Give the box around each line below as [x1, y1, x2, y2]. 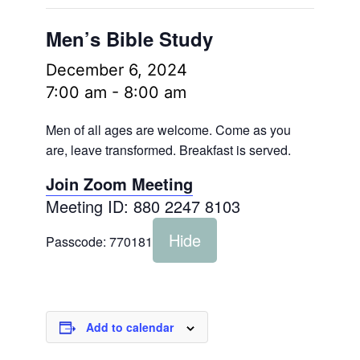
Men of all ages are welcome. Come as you [45, 121, 291, 139]
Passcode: [45, 232, 109, 251]
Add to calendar [85, 319, 174, 335]
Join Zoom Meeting [45, 172, 193, 195]
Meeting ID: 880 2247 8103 [45, 194, 240, 218]
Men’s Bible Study [45, 25, 213, 52]
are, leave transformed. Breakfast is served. [45, 141, 291, 159]
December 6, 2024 [45, 60, 187, 80]
